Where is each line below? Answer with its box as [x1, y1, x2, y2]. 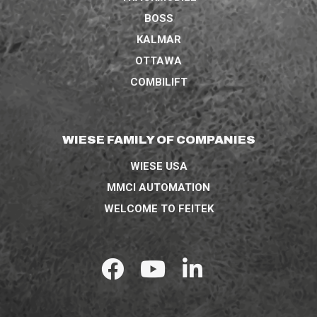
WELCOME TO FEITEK [103, 202, 214, 215]
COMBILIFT [129, 75, 188, 88]
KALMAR [136, 33, 181, 46]
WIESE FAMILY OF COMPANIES [62, 132, 255, 146]
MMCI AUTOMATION [107, 180, 210, 194]
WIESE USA [129, 159, 188, 173]
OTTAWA [135, 54, 182, 67]
